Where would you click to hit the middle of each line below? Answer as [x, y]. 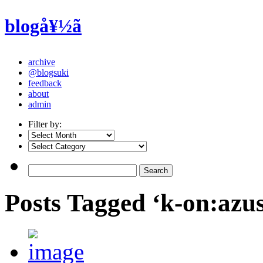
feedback [45, 83]
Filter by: [45, 124]
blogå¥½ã [43, 26]
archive [42, 62]
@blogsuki [48, 72]
